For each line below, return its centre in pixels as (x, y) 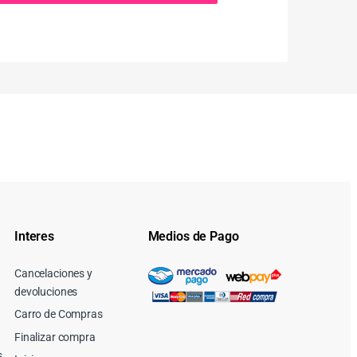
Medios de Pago (193, 236)
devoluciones (46, 291)
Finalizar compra (55, 337)
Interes (35, 236)
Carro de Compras (59, 314)
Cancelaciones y (53, 273)
